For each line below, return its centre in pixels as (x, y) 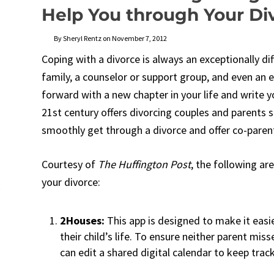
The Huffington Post (144, 164)
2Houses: (82, 220)
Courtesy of (70, 164)
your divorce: (71, 182)
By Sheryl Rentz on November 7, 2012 (110, 38)
